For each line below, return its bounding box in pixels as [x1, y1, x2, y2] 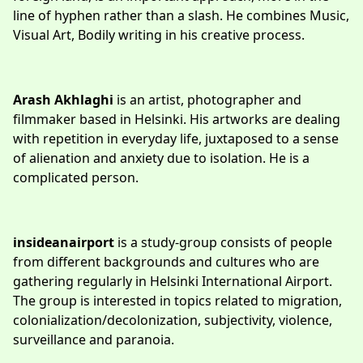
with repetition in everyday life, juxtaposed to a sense [13, 129, 339, 147]
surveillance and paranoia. [13, 330, 174, 348]
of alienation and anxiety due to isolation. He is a [13, 148, 310, 167]
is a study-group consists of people [114, 233, 332, 251]
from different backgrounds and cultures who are [13, 252, 319, 271]
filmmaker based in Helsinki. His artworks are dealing [13, 109, 340, 128]
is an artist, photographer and [113, 90, 301, 109]
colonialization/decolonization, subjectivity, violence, [13, 310, 332, 329]
